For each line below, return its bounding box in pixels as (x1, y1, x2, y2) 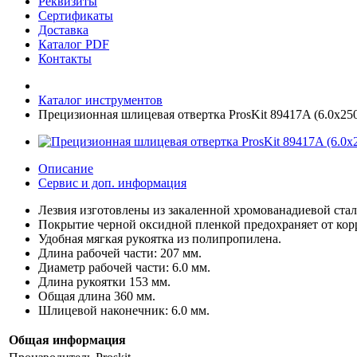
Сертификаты (38, 9, 113, 22)
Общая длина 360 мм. (38, 289, 155, 303)
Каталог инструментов (38, 93, 163, 107)
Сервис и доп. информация (38, 176, 186, 190)
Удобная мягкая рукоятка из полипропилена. (38, 232, 281, 245)
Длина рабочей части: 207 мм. (38, 246, 202, 260)
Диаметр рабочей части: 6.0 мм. (38, 261, 210, 274)
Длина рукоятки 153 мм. (38, 275, 171, 288)
